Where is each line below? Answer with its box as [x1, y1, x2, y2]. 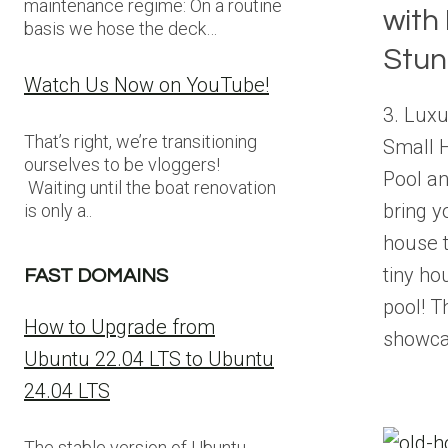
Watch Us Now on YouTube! [24, 73, 269, 97]
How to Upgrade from [24, 315, 215, 339]
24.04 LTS [24, 379, 110, 403]
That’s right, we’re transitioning [24, 131, 257, 152]
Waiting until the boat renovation [24, 177, 276, 198]
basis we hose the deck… [24, 18, 217, 39]
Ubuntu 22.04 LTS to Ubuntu [24, 347, 274, 371]
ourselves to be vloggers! [24, 154, 220, 175]
